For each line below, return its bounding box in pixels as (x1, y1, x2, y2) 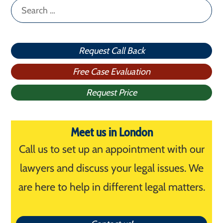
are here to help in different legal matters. (18, 180, 205, 194)
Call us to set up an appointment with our (18, 142, 205, 156)
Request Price (86, 87, 137, 99)
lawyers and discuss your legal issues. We (19, 161, 204, 175)
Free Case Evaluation (73, 66, 150, 78)
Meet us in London (70, 125, 153, 140)
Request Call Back (78, 45, 145, 57)
